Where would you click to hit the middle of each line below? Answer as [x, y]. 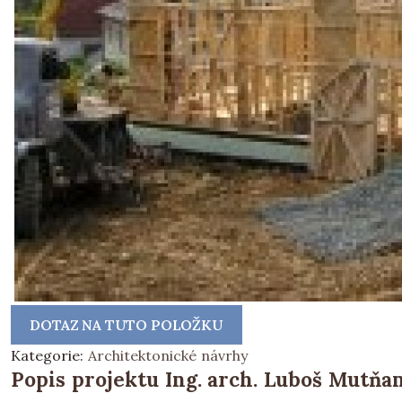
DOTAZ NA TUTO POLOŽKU [127, 325]
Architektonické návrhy [167, 355]
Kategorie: [49, 355]
